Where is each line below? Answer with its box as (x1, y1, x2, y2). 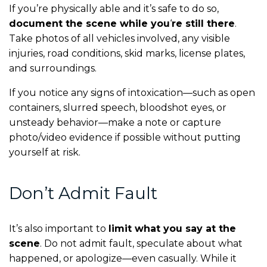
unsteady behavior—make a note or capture (9, 116, 221, 128)
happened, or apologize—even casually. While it (9, 252, 237, 264)
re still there (172, 17, 235, 29)
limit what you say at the (108, 222, 236, 234)
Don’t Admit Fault (9, 182, 157, 203)
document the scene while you (9, 17, 170, 29)
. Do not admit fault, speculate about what (40, 237, 243, 249)
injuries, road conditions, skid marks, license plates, (9, 47, 245, 59)
